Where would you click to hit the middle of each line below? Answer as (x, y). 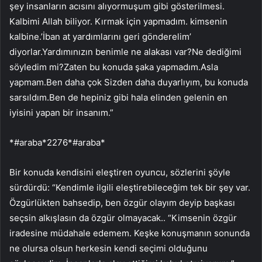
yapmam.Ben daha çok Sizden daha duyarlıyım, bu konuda (129, 82)
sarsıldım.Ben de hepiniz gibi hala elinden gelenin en (118, 97)
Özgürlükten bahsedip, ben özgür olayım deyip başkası (122, 202)
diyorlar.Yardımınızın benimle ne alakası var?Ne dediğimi (125, 51)
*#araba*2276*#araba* (57, 142)
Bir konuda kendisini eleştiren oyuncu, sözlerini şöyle (120, 172)
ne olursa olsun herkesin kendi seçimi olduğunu (108, 248)
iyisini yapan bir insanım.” (61, 112)
